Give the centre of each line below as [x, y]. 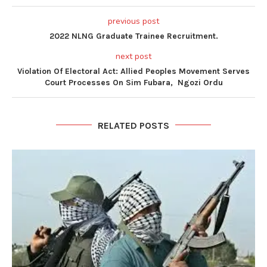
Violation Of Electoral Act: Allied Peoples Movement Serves [133, 71]
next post [133, 56]
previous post [133, 21]
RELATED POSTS [133, 125]
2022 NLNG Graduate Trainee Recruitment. [133, 36]
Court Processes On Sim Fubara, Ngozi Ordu [133, 82]
